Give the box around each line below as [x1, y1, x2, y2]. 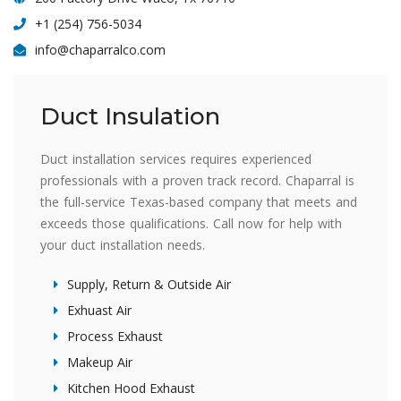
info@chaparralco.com [35, 41, 166, 58]
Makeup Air [67, 354, 132, 371]
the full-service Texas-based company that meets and [40, 193, 357, 210]
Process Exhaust [67, 328, 163, 345]
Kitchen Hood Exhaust [67, 380, 195, 397]
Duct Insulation [40, 102, 220, 131]
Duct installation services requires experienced [40, 150, 311, 167]
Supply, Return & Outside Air [67, 276, 231, 293]
